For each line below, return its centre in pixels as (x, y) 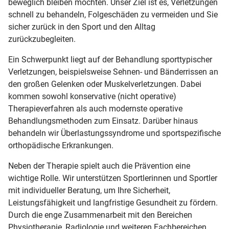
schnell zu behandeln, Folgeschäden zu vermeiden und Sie (113, 15)
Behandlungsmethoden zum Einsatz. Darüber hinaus (103, 121)
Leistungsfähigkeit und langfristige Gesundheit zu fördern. (113, 203)
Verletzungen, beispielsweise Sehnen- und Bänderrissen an (113, 72)
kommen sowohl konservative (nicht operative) (92, 97)
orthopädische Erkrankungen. (61, 146)
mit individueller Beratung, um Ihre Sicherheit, (89, 191)
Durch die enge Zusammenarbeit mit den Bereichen (100, 215)
